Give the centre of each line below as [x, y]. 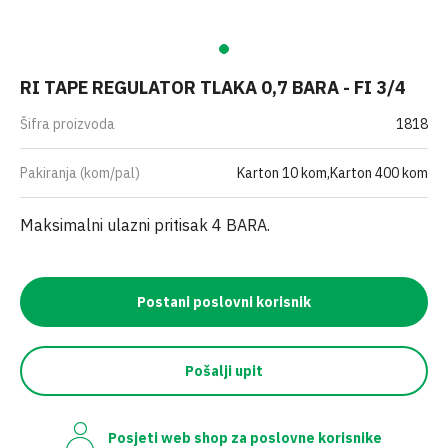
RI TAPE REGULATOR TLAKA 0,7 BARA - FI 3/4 [213, 87]
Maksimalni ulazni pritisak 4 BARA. [145, 225]
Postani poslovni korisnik [224, 302]
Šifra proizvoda [67, 124]
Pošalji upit [224, 371]
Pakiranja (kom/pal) [80, 173]
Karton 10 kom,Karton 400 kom [332, 173]
